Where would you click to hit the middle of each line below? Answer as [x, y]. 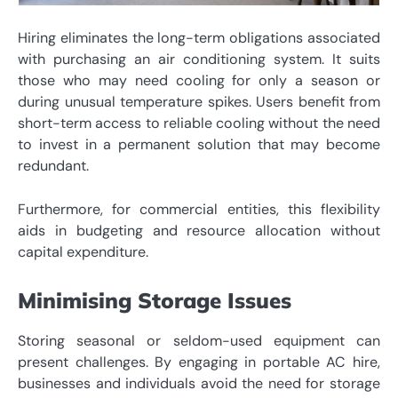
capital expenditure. [83, 251]
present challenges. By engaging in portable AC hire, [199, 362]
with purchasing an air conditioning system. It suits [199, 60]
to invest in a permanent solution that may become [199, 145]
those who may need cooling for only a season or [199, 81]
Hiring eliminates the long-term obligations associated [199, 38]
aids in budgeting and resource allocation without [199, 230]
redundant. [53, 166]
